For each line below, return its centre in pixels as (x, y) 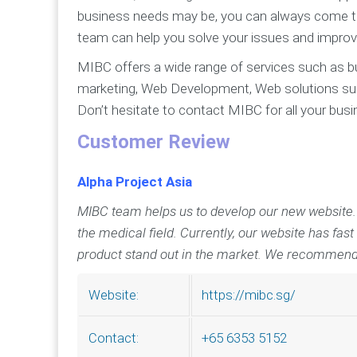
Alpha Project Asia (135, 182)
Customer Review (154, 142)
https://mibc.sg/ (249, 295)
